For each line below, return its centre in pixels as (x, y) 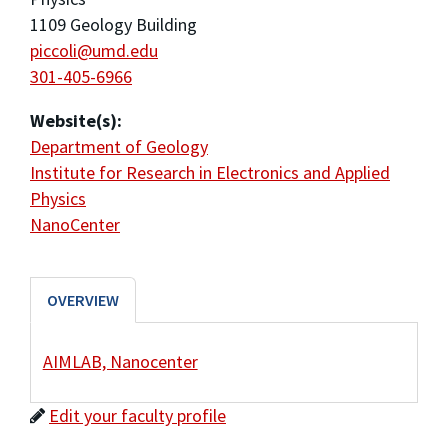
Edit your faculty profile (137, 416)
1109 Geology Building (113, 24)
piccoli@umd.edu (94, 50)
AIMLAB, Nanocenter (120, 362)
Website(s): (76, 120)
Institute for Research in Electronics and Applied (210, 172)
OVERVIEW (83, 299)
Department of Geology (119, 146)
